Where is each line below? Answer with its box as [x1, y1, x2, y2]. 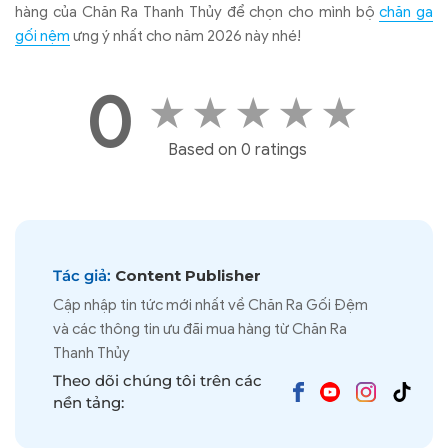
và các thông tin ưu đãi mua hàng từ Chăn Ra [53, 319, 347, 338]
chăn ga [379, 2, 433, 21]
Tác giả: [53, 265, 111, 285]
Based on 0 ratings [168, 139, 307, 160]
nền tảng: [53, 392, 124, 412]
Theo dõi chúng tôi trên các [53, 370, 262, 390]
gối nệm [15, 26, 70, 45]
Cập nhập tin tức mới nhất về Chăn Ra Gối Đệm [53, 295, 368, 314]
